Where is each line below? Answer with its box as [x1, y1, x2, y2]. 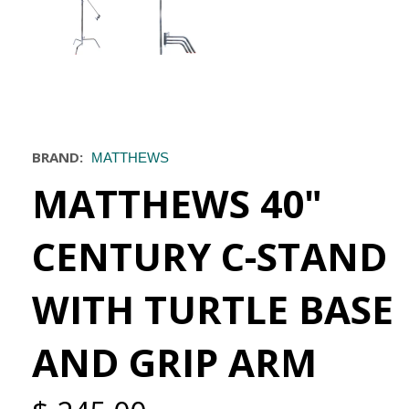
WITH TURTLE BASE [32, 282, 393, 335]
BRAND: [32, 147, 83, 166]
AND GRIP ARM [32, 335, 317, 388]
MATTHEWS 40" [32, 176, 322, 229]
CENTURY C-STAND [32, 229, 387, 282]
